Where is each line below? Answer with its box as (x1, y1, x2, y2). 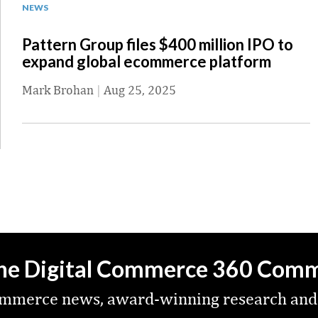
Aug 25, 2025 (104, 82, 176, 98)
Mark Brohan (22, 82, 94, 98)
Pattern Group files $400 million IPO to (22, 35, 293, 55)
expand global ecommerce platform (22, 52, 271, 72)
